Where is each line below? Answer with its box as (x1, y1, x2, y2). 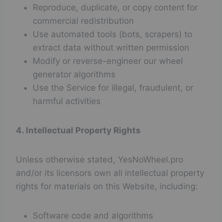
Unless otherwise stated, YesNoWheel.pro (16, 155, 183, 165)
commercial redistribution (33, 16, 134, 26)
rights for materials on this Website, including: (16, 181, 198, 191)
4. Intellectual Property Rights (16, 125, 141, 135)
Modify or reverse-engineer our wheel (33, 56, 183, 66)
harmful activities (33, 96, 101, 106)
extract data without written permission (33, 43, 189, 53)
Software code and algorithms (33, 211, 153, 221)
